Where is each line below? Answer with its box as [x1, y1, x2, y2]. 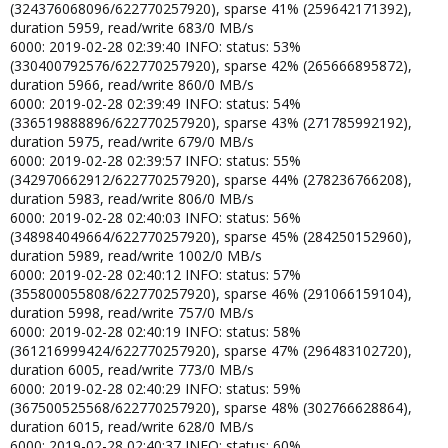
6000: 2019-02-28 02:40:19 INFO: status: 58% [10, 321, 301, 341]
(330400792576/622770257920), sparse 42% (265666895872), [10, 55, 412, 75]
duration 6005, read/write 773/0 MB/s [10, 359, 254, 379]
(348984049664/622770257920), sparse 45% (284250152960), [10, 226, 412, 246]
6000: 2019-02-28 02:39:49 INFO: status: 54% [10, 93, 301, 113]
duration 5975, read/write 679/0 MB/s [10, 131, 254, 151]
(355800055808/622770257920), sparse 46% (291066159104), [10, 283, 412, 303]
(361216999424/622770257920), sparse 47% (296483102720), [10, 340, 412, 360]
